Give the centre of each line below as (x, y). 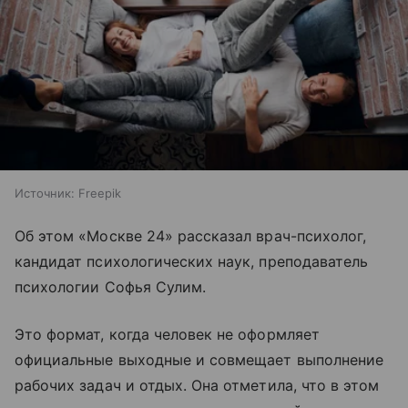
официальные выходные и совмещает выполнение (199, 359)
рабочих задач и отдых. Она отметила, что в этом (197, 385)
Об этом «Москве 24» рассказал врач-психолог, (191, 235)
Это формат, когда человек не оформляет (167, 334)
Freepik (100, 193)
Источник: (45, 193)
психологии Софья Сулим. (111, 286)
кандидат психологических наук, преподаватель (192, 261)
